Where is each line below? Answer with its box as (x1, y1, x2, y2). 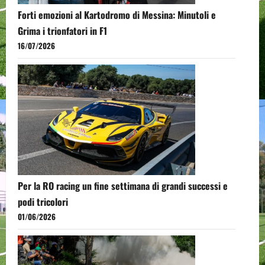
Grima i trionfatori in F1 (18, 24, 107, 38)
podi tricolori (18, 194, 68, 209)
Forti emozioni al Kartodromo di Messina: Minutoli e (18, 8, 216, 22)
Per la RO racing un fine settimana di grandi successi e (18, 178, 228, 193)
